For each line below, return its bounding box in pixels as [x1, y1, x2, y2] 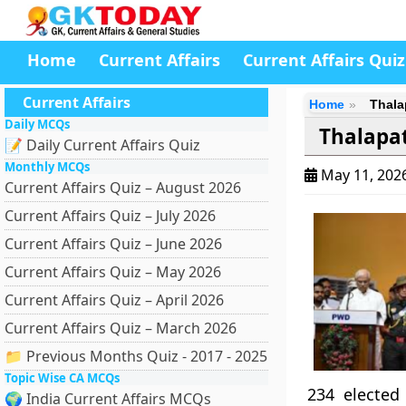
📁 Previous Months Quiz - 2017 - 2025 [5, 346, 267, 366]
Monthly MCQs [5, 159, 90, 175]
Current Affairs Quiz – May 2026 [5, 262, 221, 282]
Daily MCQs [5, 116, 70, 132]
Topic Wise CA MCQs [5, 370, 120, 386]
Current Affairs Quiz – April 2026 [5, 290, 224, 310]
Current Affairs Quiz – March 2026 [5, 318, 237, 338]
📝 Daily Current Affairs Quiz [5, 135, 200, 155]
